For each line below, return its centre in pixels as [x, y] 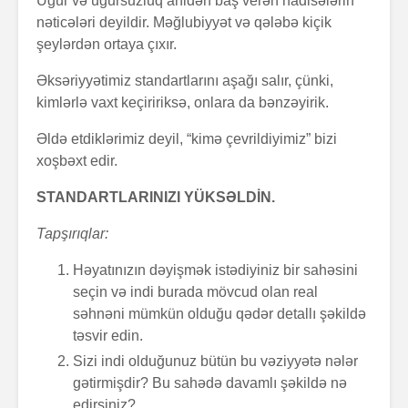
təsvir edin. [108, 336]
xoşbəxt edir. [77, 161]
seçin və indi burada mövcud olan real [195, 292]
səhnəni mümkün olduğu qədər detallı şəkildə [219, 314]
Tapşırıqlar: [72, 234]
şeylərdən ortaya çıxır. [107, 45]
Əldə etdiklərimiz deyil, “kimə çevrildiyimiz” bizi [187, 139]
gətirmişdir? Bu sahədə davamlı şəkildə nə [210, 383]
